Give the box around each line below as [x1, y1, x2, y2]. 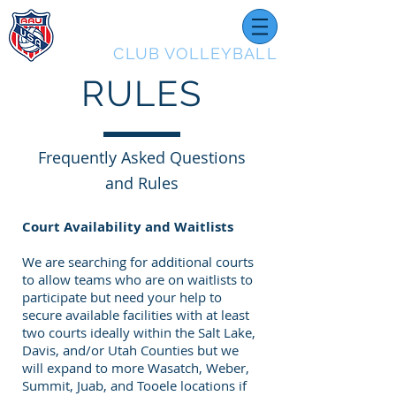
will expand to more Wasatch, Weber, [22, 359, 249, 377]
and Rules [105, 172, 179, 194]
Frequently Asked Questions [38, 147, 246, 168]
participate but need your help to [22, 288, 222, 306]
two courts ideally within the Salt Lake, [22, 324, 255, 341]
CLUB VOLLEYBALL [113, 44, 278, 63]
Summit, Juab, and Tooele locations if [22, 377, 247, 394]
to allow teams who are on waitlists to [22, 270, 253, 288]
